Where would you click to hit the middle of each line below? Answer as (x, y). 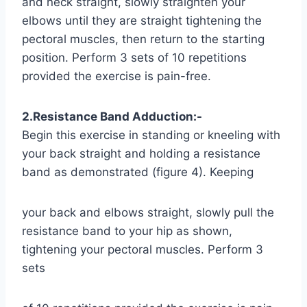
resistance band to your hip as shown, (127, 231)
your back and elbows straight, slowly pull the (148, 212)
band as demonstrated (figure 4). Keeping (138, 172)
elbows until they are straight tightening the (142, 20)
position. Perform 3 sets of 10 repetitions (134, 57)
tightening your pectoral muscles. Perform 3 (143, 249)
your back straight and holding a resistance (141, 153)
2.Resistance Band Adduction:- (112, 116)
